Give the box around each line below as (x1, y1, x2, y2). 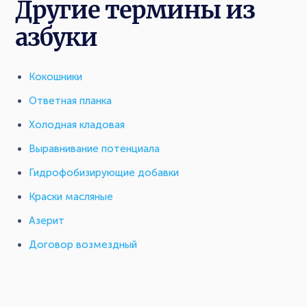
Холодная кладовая (29, 118, 125, 131)
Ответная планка (29, 94, 112, 107)
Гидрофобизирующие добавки (29, 166, 179, 179)
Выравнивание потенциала (29, 142, 160, 155)
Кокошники (29, 70, 83, 83)
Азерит (29, 214, 65, 227)
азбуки (15, 23, 98, 52)
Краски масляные (29, 190, 114, 203)
